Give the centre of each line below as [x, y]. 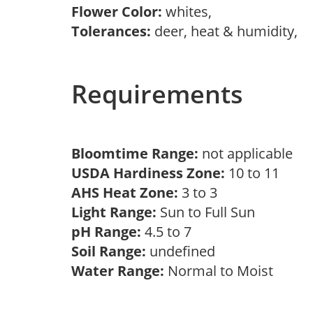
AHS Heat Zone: [125, 192]
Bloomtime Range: [137, 153]
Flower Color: [117, 12]
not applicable [251, 153]
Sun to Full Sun [209, 212]
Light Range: [114, 212]
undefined [184, 251]
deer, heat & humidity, [228, 31]
